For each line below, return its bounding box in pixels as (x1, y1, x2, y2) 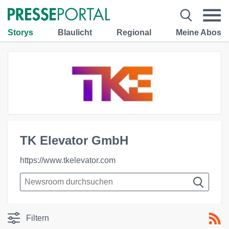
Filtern (26, 214, 49, 222)
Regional (117, 28, 151, 37)
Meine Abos (176, 28, 221, 37)
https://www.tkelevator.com (20, 156, 116, 165)
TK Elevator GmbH (20, 133, 128, 147)
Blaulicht (58, 28, 92, 37)
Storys (8, 28, 33, 37)
